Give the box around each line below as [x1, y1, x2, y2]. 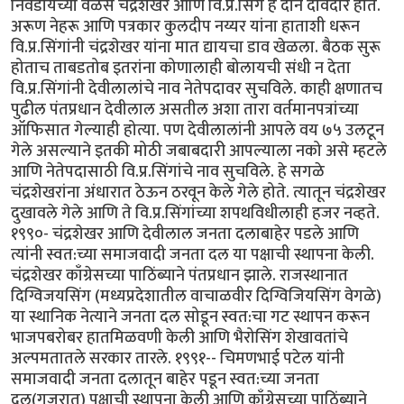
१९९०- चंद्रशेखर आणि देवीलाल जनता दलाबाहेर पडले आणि [11, 219, 359, 248]
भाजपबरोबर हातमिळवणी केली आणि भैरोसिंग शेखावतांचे [11, 323, 348, 352]
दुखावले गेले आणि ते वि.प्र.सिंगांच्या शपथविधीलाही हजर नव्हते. [11, 198, 380, 227]
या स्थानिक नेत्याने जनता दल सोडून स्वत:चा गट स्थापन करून [11, 302, 370, 331]
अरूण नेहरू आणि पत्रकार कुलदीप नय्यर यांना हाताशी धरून [11, 12, 360, 41]
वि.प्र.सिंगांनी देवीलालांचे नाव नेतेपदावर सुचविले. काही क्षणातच [11, 74, 382, 103]
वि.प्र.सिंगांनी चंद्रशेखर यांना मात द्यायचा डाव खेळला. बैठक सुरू [11, 32, 381, 61]
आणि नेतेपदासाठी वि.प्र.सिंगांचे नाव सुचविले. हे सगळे [11, 157, 325, 186]
